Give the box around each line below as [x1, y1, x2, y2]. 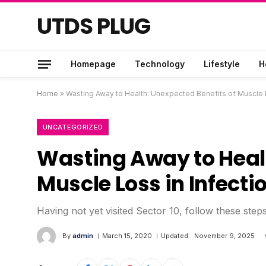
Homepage [71, 59, 116, 69]
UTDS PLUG [37, 11, 150, 42]
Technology [135, 59, 185, 69]
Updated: [161, 232, 190, 240]
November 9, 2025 [194, 232, 255, 240]
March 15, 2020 [102, 232, 152, 240]
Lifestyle [204, 59, 240, 69]
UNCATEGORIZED [43, 123, 103, 131]
